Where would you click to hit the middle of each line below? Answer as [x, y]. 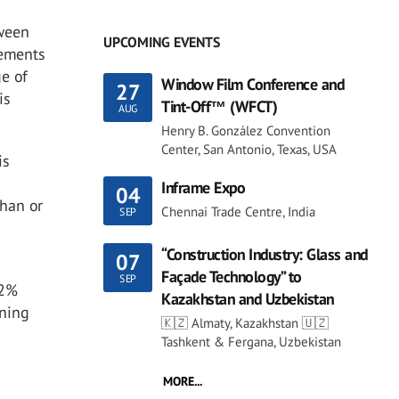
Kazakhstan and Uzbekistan [248, 299]
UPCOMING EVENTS [162, 42]
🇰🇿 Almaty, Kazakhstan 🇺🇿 [245, 323]
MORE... [183, 382]
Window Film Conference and [252, 85]
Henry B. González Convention [246, 131]
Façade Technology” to [232, 277]
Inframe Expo [203, 188]
